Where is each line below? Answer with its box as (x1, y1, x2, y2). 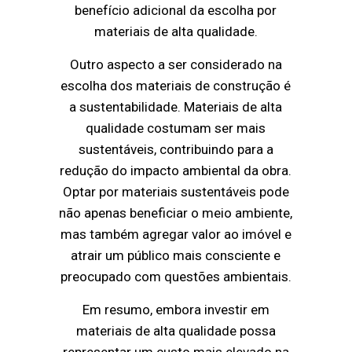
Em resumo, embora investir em (82, 302, 269, 318)
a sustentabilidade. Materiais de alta (69, 99, 283, 115)
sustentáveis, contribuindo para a (78, 141, 273, 158)
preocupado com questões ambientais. (60, 269, 291, 285)
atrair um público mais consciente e (71, 247, 281, 264)
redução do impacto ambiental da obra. (60, 163, 292, 179)
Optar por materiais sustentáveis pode (62, 184, 289, 200)
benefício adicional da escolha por (75, 2, 277, 19)
